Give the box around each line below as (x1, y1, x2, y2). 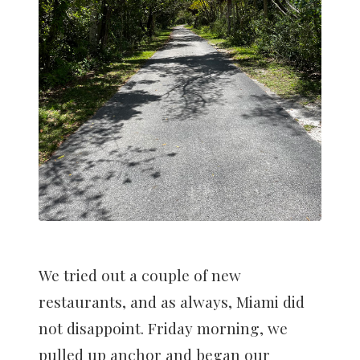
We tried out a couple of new (39, 264, 241, 286)
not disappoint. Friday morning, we (39, 317, 288, 339)
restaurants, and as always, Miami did (39, 291, 305, 313)
